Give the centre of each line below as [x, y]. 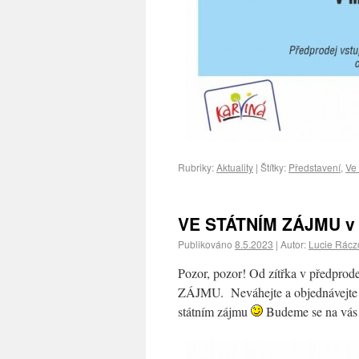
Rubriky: [196, 167]
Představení [315, 167]
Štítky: [273, 167]
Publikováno [205, 244]
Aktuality [235, 167]
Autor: [293, 244]
